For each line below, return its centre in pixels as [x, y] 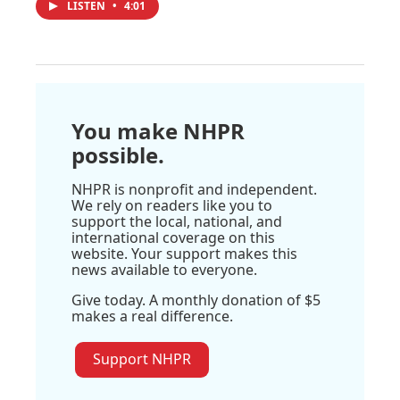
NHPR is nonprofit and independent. [194, 190]
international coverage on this [173, 238]
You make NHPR [158, 131]
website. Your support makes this [184, 254]
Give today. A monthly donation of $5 [196, 300]
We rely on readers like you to [172, 206]
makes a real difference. [152, 317]
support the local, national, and [177, 222]
